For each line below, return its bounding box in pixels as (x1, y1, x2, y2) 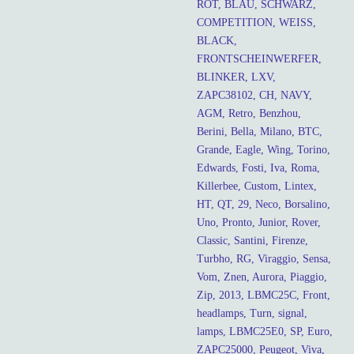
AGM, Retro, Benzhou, (197, 107, 301, 119)
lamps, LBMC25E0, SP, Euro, (197, 325, 333, 337)
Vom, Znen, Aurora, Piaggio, (197, 270, 327, 283)
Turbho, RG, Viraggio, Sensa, (197, 252, 331, 265)
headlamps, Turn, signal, (197, 307, 307, 319)
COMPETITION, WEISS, (197, 16, 316, 28)
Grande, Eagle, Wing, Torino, (197, 143, 330, 156)
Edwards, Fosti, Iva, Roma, (197, 161, 320, 174)
